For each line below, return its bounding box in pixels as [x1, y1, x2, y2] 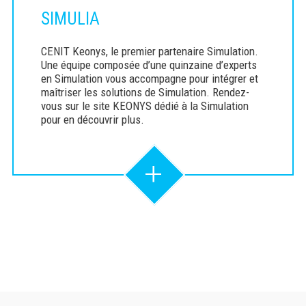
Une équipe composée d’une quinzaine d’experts [40, 58, 257, 72]
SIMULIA [40, 9, 100, 29]
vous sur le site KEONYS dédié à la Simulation [40, 99, 249, 113]
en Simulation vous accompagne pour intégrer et [40, 72, 258, 86]
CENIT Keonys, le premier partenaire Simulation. [40, 44, 258, 59]
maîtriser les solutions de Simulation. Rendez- [40, 85, 249, 100]
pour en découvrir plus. [40, 113, 144, 127]
